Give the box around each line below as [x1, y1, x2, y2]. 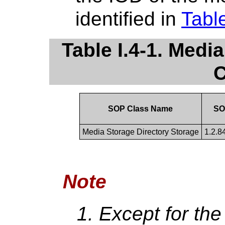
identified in [75, 8, 182, 30]
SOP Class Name [108, 104, 173, 113]
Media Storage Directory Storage [82, 127, 199, 136]
